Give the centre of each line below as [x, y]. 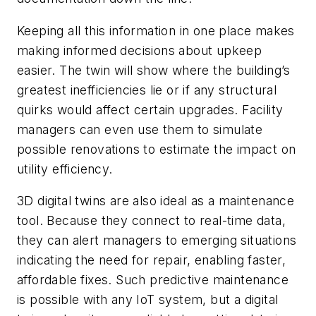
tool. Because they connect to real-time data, [151, 221]
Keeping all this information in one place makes [156, 30]
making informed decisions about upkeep [140, 50]
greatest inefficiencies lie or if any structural [147, 90]
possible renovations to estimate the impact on [157, 149]
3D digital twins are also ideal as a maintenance [156, 201]
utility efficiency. [65, 169]
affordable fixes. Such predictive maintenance [153, 280]
